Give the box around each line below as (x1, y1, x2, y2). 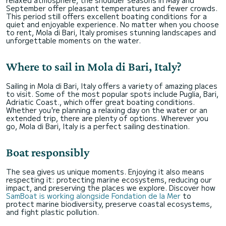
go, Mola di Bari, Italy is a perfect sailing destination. (6, 121, 190, 131)
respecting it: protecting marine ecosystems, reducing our (6, 174, 212, 185)
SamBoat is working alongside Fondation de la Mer (6, 190, 181, 201)
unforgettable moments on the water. (6, 35, 141, 45)
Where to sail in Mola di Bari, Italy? (6, 59, 182, 73)
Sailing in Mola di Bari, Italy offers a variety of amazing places (6, 80, 217, 91)
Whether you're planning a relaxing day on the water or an (6, 104, 207, 115)
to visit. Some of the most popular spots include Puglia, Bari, (6, 88, 218, 99)
